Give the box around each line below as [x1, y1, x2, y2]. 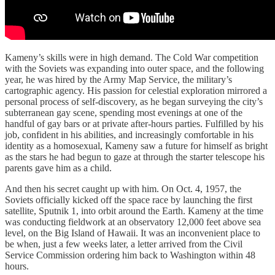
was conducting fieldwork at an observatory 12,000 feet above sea [5, 216, 261, 227]
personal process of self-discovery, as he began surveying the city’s [5, 96, 263, 107]
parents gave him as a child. [5, 162, 112, 173]
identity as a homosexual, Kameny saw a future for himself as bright [5, 140, 268, 151]
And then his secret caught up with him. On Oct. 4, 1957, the [5, 183, 241, 194]
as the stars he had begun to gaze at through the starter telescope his [5, 151, 265, 162]
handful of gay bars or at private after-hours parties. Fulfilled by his [5, 118, 263, 129]
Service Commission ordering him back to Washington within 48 [5, 249, 255, 260]
